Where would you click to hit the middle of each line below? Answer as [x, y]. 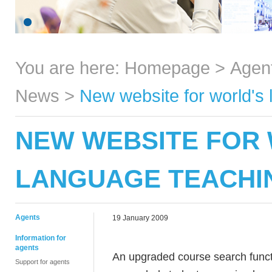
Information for [41, 238]
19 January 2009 [140, 218]
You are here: [70, 68]
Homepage [167, 68]
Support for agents [42, 262]
